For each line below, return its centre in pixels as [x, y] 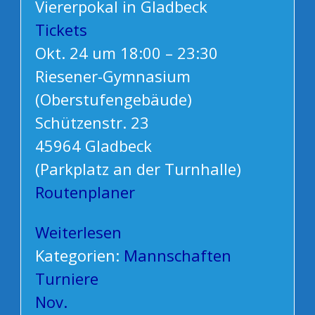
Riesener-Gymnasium [112, 76]
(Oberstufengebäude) [113, 99]
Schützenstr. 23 [92, 123]
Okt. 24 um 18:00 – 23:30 [126, 53]
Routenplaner [85, 192]
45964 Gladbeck [93, 146]
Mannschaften [177, 256]
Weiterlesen [78, 232]
